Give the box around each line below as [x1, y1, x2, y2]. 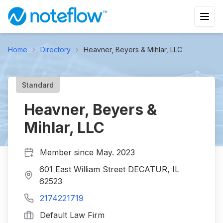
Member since [40, 147, 96, 157]
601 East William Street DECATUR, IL [39, 164, 180, 174]
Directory [40, 45, 71, 54]
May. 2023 [96, 147, 135, 157]
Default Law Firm [40, 210, 105, 220]
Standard [22, 80, 54, 89]
